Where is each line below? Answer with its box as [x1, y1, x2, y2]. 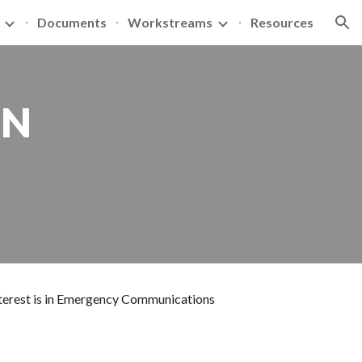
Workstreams [128, 15, 213, 30]
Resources [250, 15, 314, 30]
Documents [37, 15, 107, 30]
